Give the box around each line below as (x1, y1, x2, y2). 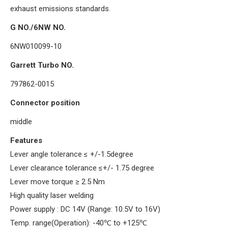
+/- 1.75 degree (103, 163, 154, 173)
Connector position (10, 98, 80, 107)
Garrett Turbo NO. (10, 60, 74, 70)
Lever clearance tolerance (10, 163, 99, 173)
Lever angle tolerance (10, 149, 84, 159)
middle (10, 117, 32, 126)
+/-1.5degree (90, 149, 133, 159)
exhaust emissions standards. (10, 4, 110, 13)
